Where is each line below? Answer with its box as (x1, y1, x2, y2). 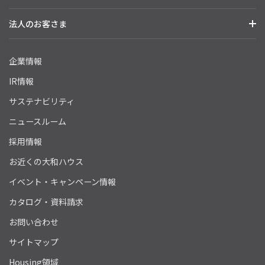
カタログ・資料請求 (9, 196, 83, 208)
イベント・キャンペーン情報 (9, 176, 116, 188)
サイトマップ (9, 236, 59, 248)
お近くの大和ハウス (9, 156, 83, 167)
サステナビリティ (9, 95, 75, 107)
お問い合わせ (9, 216, 59, 228)
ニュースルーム (9, 115, 66, 127)
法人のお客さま (9, 18, 67, 30)
